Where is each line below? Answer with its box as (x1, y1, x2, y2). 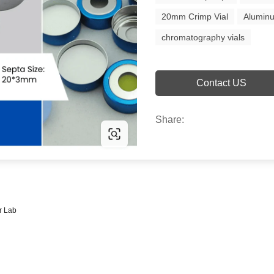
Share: (155, 114, 185, 125)
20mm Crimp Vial (161, 12, 229, 21)
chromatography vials (161, 32, 245, 42)
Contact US (196, 78, 246, 88)
